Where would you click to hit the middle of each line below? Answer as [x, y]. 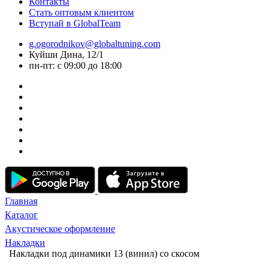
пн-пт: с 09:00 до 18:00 [75, 65]
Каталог [21, 215]
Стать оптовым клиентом [81, 12]
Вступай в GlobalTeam [75, 23]
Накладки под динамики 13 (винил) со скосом [104, 253]
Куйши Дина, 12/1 [66, 55]
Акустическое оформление [60, 229]
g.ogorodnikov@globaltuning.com [95, 44]
